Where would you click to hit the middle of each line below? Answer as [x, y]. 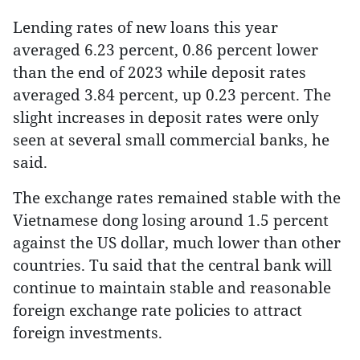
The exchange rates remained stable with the [177, 197]
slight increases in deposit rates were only [166, 117]
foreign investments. [88, 332]
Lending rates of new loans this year [145, 27]
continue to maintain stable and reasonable [172, 287]
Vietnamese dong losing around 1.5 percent [171, 220]
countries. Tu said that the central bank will [172, 265]
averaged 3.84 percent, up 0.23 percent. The [172, 94]
